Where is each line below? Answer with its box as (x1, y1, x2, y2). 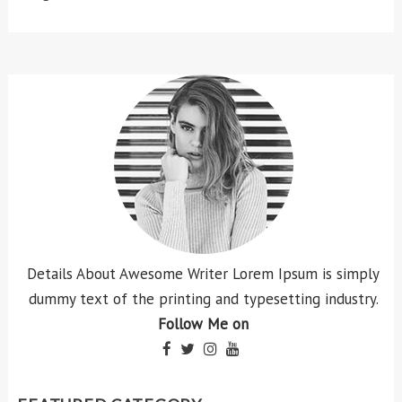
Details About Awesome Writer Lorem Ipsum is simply (27, 263, 380, 284)
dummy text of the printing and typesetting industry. (28, 288, 379, 309)
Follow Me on (158, 313, 249, 334)
